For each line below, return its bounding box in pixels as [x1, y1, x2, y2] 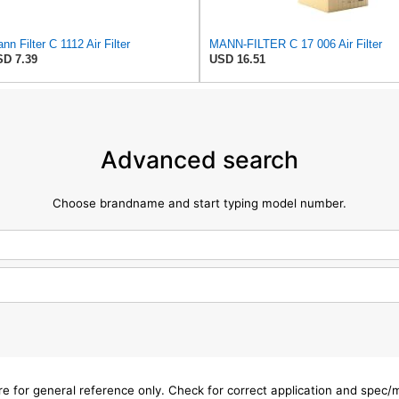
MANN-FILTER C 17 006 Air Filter [209, 37, 382, 51]
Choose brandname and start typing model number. [53, 196, 346, 211]
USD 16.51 [209, 52, 265, 66]
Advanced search [101, 145, 298, 175]
